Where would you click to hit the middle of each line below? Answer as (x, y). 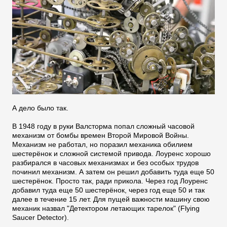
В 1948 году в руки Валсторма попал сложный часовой (103, 126)
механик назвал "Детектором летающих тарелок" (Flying (106, 209)
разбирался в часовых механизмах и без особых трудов (105, 163)
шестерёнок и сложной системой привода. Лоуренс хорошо (111, 154)
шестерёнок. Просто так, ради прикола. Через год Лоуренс (110, 181)
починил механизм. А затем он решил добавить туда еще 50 (113, 172)
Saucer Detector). (41, 218)
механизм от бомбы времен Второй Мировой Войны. (101, 136)
